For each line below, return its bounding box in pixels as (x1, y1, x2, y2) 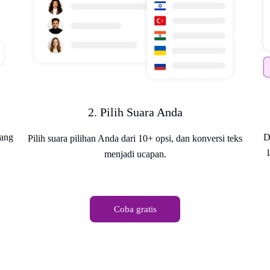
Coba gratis (113, 204, 157, 214)
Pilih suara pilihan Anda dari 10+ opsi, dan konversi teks (28, 133, 242, 143)
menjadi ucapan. (104, 148, 166, 159)
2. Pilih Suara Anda (87, 105, 183, 119)
